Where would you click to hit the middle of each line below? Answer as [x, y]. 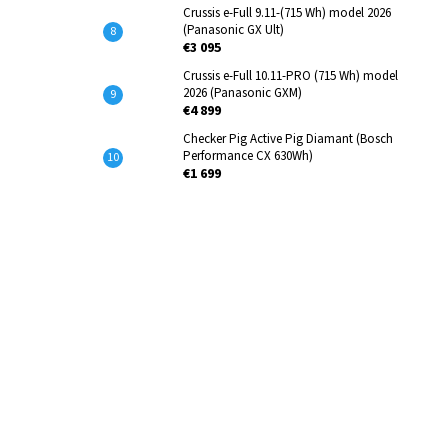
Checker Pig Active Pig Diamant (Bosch [288, 139]
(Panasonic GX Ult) [233, 30]
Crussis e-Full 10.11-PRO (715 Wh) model [290, 76]
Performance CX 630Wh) [248, 156]
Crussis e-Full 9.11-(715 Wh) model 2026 [287, 13]
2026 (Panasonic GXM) [242, 93]
